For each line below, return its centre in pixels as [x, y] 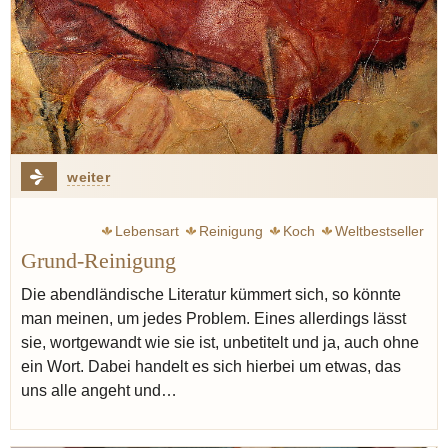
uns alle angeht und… [99, 390]
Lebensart [147, 230]
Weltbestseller [379, 230]
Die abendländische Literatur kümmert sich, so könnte [211, 294]
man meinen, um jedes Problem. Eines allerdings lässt [213, 318]
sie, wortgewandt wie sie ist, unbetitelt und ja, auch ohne [220, 342]
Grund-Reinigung [98, 260]
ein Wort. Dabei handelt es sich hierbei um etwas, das [211, 366]
